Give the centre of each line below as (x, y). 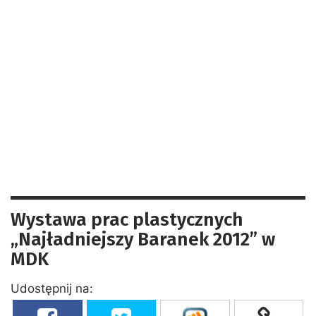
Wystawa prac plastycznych (127, 219)
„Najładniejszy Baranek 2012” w (143, 239)
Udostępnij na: (52, 288)
